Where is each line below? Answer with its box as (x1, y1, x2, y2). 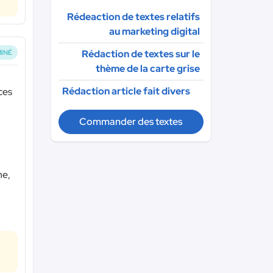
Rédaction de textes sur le (82, 48, 200, 60)
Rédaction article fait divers (62, 85, 190, 97)
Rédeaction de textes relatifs (67, 10, 200, 23)
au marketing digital (109, 25, 200, 38)
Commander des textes (79, 115, 183, 128)
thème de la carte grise (96, 62, 200, 75)
